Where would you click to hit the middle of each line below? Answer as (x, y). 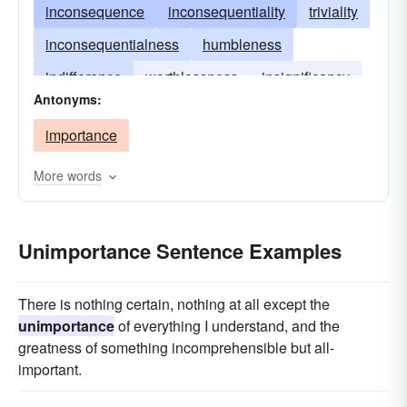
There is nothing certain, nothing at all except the (174, 304)
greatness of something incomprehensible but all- (176, 347)
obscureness (87, 109)
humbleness (242, 44)
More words (68, 175)
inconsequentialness (112, 44)
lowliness (182, 109)
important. (50, 369)
